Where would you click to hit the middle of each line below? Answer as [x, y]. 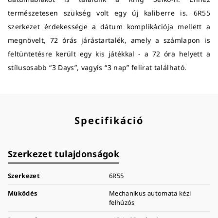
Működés [23, 193]
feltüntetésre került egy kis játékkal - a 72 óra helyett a [109, 54]
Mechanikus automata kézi [150, 193]
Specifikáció [109, 120]
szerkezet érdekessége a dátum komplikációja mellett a [109, 26]
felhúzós [122, 202]
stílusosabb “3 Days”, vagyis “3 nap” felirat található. [97, 67]
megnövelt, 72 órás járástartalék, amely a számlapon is [109, 40]
